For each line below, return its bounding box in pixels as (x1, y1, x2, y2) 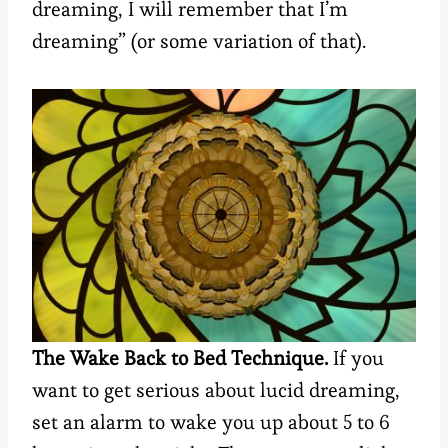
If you (333, 345, 384, 372)
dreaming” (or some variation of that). (32, 28, 366, 55)
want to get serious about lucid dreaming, (32, 377, 400, 404)
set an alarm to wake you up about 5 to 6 (32, 409, 390, 436)
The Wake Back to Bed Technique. (32, 345, 333, 372)
